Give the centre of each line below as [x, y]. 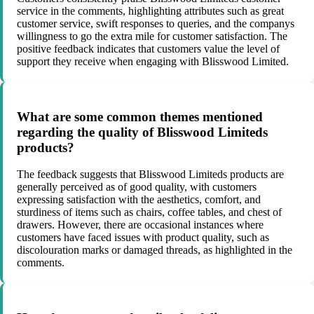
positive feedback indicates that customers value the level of [148, 48]
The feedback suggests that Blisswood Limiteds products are [150, 175]
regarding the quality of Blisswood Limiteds [142, 132]
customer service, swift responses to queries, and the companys [156, 23]
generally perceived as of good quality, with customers [137, 187]
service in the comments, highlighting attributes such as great [150, 11]
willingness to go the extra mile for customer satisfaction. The [152, 36]
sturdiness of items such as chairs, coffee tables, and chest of [149, 212]
